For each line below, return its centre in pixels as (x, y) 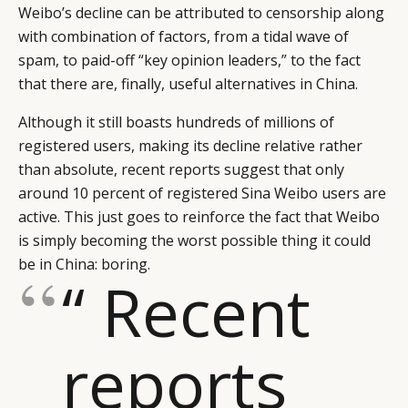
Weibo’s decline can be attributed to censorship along (201, 12)
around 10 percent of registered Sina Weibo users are (202, 193)
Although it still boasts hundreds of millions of (176, 122)
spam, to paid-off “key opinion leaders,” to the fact (189, 60)
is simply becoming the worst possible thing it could (194, 240)
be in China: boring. (84, 264)
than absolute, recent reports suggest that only (181, 169)
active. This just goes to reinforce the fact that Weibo (199, 216)
